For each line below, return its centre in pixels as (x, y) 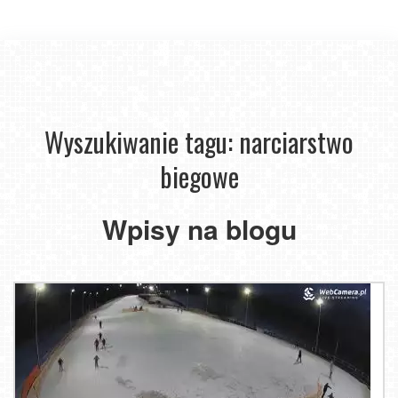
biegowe (199, 176)
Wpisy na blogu (199, 229)
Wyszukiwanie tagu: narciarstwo (199, 142)
